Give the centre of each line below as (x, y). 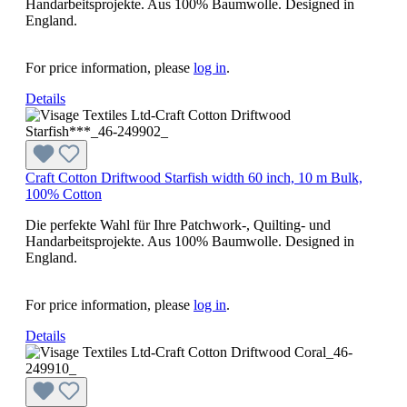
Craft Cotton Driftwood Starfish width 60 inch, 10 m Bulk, (194, 177)
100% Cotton (64, 194)
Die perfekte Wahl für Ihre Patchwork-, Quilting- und (178, 224)
